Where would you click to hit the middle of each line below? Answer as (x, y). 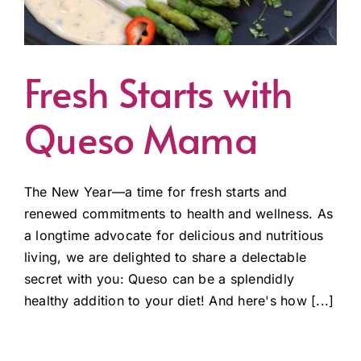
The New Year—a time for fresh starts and (156, 191)
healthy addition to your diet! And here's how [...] (179, 300)
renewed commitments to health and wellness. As (179, 213)
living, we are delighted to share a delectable (166, 257)
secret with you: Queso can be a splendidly (160, 278)
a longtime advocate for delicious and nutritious (174, 235)
